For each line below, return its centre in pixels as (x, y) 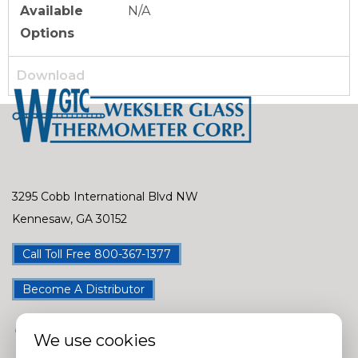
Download (51, 75)
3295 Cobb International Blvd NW (105, 196)
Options (47, 33)
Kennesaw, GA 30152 (70, 219)
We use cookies (95, 340)
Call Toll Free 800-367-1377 (97, 254)
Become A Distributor (84, 289)
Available (52, 10)
